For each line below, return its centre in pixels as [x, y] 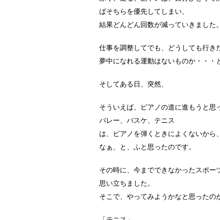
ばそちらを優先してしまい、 [144, 12]
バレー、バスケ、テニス [137, 121]
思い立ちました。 [127, 184]
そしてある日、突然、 [134, 85]
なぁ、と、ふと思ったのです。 [147, 148]
